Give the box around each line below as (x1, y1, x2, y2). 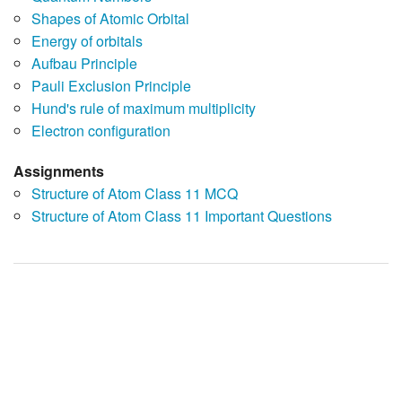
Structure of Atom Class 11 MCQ (31, 183, 238, 205)
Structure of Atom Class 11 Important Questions (31, 205, 332, 227)
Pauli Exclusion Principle (31, 75, 191, 97)
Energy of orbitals (31, 31, 143, 52)
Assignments (13, 161, 104, 182)
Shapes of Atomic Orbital (31, 8, 189, 30)
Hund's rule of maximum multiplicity (31, 98, 256, 119)
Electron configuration (31, 120, 170, 142)
